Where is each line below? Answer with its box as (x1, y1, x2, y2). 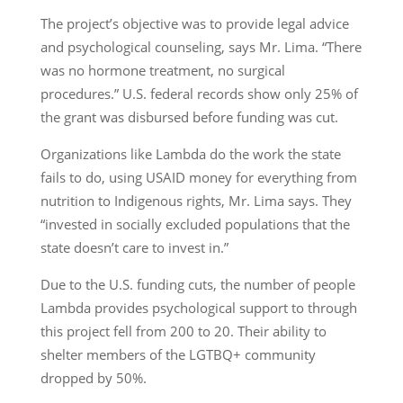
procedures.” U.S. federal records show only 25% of (40, 84, 358, 103)
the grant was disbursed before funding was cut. (40, 107, 338, 126)
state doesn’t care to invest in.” (40, 237, 228, 256)
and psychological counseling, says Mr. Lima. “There (40, 37, 362, 56)
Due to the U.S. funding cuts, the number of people (40, 274, 355, 293)
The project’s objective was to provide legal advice (40, 13, 349, 32)
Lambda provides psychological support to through (40, 298, 357, 317)
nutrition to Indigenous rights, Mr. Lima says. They (40, 191, 352, 210)
